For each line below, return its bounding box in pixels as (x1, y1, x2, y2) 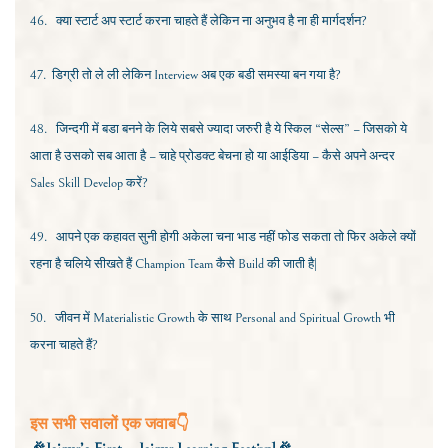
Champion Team (135, 256, 216, 273)
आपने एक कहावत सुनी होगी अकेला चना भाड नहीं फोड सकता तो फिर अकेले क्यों (56, 229, 416, 246)
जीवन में (55, 310, 93, 327)
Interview (154, 67, 201, 84)
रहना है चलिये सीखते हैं (30, 256, 135, 273)
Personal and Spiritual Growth (235, 310, 384, 327)
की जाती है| (267, 256, 317, 273)
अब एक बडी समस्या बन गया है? (201, 67, 341, 84)
